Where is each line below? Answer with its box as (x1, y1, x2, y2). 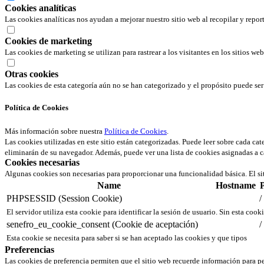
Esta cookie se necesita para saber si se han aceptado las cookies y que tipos (6, 233, 247, 243)
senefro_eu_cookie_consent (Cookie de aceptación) (6, 219, 198, 230)
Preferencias (5, 245, 54, 255)
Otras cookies (5, 69, 58, 80)
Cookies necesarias (5, 157, 80, 168)
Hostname (215, 180, 256, 191)
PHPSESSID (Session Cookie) (6, 193, 122, 204)
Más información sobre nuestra (5, 127, 104, 136)
